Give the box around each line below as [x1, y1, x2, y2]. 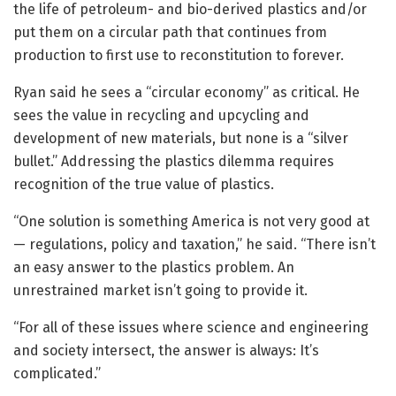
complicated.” [13, 365, 101, 383]
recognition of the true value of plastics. [13, 176, 274, 194]
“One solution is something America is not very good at [13, 213, 369, 231]
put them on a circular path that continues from [13, 24, 327, 42]
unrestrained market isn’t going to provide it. [13, 282, 308, 300]
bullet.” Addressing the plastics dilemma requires [13, 153, 334, 171]
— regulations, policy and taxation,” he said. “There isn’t [13, 236, 376, 254]
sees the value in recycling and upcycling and [13, 107, 309, 125]
